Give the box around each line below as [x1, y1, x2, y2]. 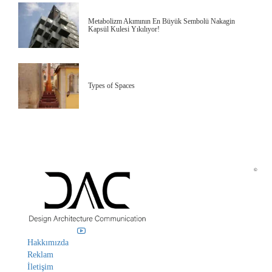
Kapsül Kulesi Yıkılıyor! [88, 24, 160, 33]
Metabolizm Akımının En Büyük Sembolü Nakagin [88, 16, 235, 25]
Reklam [27, 250, 53, 259]
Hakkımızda [27, 237, 69, 247]
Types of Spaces [88, 81, 135, 90]
